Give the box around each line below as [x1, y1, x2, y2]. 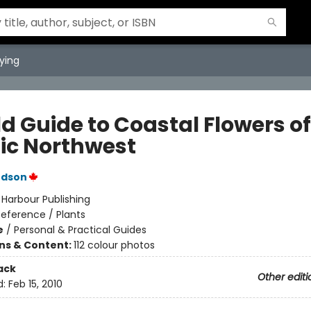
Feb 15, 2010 [8, 277, 62, 292]
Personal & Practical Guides [13, 223, 146, 237]
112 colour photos [73, 238, 155, 252]
